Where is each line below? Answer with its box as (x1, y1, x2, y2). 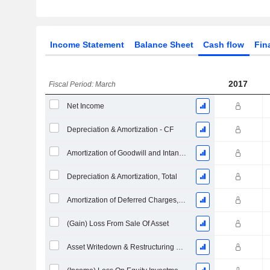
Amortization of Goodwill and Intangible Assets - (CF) (178, 149, 186, 157)
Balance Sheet (134, 40, 193, 49)
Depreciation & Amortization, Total (66, 172, 177, 181)
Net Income (66, 102, 104, 110)
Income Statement (49, 40, 124, 49)
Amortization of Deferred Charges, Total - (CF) (178, 196, 186, 204)
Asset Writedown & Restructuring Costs (175, 243, 183, 251)
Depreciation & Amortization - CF (66, 125, 174, 134)
